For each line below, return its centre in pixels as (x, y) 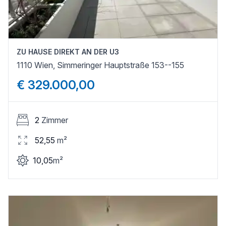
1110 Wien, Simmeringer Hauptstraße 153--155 (100, 65)
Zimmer (55, 120)
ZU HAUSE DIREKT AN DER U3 (68, 51)
